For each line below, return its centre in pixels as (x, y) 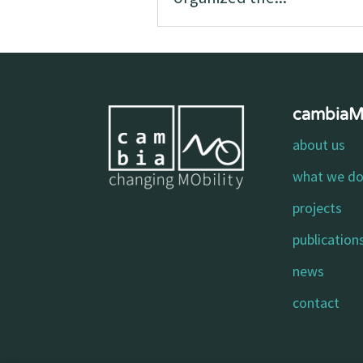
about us (319, 144)
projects (318, 207)
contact (316, 302)
